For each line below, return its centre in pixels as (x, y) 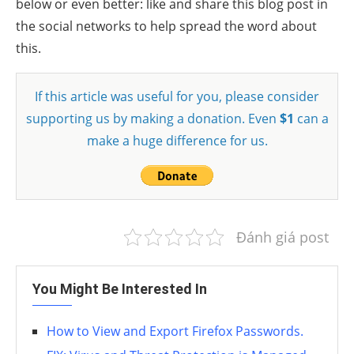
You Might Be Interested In (120, 288)
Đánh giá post (282, 237)
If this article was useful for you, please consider (177, 96)
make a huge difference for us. (177, 140)
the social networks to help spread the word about (166, 26)
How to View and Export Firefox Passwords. (175, 331)
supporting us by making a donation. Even (153, 118)
